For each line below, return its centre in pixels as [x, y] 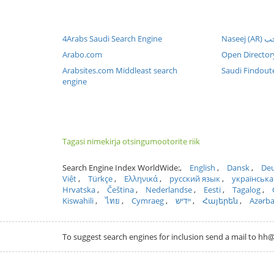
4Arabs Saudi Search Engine [112, 39]
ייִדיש [183, 201]
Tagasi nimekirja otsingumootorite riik [131, 141]
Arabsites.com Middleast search [120, 70]
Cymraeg [148, 201]
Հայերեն [220, 201]
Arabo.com [82, 54]
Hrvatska [79, 190]
